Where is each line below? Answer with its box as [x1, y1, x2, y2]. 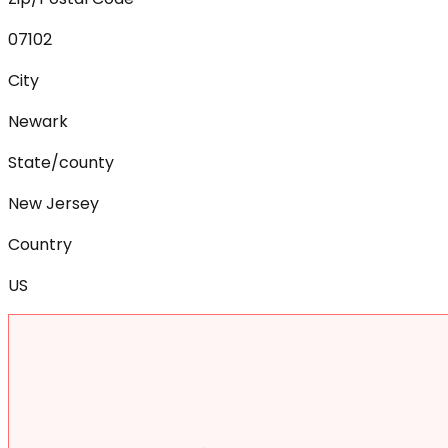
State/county [8, 150, 114, 174]
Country [8, 232, 72, 256]
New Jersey [8, 191, 99, 215]
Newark [8, 109, 68, 133]
